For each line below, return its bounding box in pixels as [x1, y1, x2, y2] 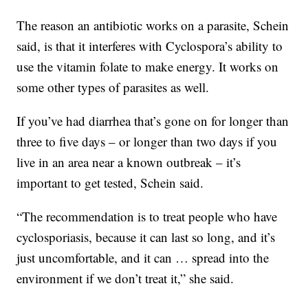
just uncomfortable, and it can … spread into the [16, 249, 269, 267]
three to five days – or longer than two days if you [16, 133, 278, 151]
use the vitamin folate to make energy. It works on [16, 58, 279, 76]
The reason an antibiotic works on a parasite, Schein [16, 16, 289, 34]
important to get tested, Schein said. [16, 174, 204, 192]
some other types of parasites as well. [16, 78, 210, 96]
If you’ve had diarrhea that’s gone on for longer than [16, 112, 289, 130]
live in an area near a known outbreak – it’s [16, 153, 241, 171]
